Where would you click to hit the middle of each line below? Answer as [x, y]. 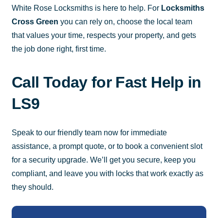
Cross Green [35, 21]
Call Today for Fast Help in [107, 82]
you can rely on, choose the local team [125, 21]
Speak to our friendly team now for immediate [89, 132]
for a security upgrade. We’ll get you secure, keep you [104, 160]
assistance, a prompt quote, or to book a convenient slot [107, 146]
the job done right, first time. [59, 49]
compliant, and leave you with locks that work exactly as [108, 173]
